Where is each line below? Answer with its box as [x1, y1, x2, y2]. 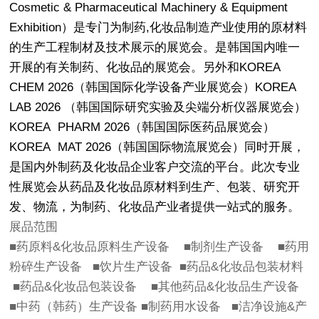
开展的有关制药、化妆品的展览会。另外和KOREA [9, 61, 285, 74]
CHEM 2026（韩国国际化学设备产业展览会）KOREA [9, 80, 300, 94]
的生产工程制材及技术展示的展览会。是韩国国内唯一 [9, 41, 300, 54]
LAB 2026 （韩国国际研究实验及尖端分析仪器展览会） [9, 100, 307, 114]
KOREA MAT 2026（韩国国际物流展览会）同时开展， [9, 140, 305, 154]
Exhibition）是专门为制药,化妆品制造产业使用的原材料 [9, 21, 308, 34]
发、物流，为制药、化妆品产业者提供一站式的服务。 [9, 200, 300, 214]
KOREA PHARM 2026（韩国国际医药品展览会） [9, 120, 276, 134]
